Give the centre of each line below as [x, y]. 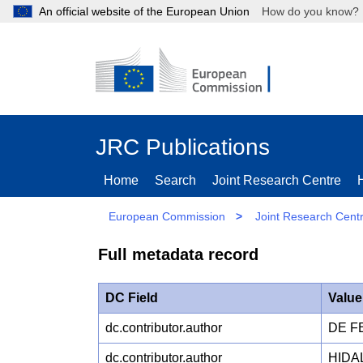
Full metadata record [179, 255]
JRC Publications [183, 147]
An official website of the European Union [144, 11]
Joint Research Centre [277, 180]
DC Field [132, 297]
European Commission [167, 216]
